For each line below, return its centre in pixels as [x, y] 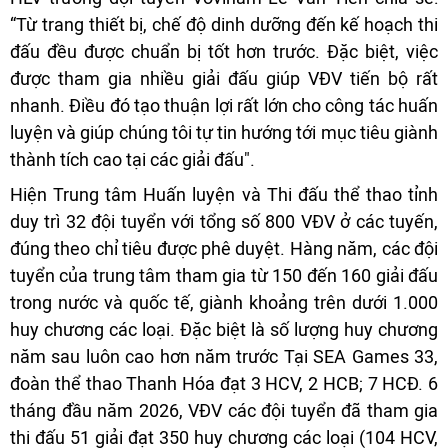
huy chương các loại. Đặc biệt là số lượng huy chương [224, 329]
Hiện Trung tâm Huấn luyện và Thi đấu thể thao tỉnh [224, 194]
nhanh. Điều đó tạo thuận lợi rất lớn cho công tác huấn [224, 105]
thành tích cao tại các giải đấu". [132, 159]
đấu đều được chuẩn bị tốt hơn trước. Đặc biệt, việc [224, 51]
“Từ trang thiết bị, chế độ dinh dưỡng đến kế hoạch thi [224, 24]
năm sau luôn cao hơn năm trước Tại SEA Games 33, [224, 356]
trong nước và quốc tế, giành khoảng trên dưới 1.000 [224, 302]
